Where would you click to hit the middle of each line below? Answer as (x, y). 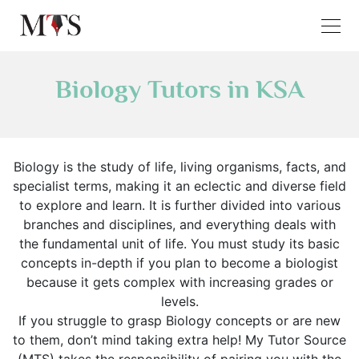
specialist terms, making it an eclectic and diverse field (179, 186)
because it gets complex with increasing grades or (179, 282)
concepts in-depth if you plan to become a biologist (179, 263)
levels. (179, 301)
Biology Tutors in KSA (179, 89)
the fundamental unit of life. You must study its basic (179, 244)
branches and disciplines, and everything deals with (179, 224)
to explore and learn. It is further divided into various (179, 205)
